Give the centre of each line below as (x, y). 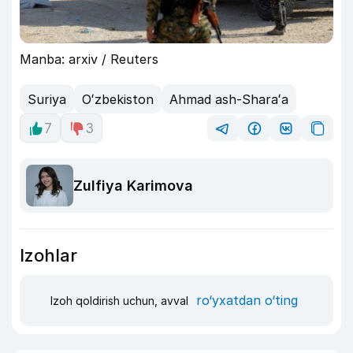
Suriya (47, 99)
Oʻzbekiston (118, 99)
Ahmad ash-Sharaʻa (229, 99)
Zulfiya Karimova (133, 186)
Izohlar (48, 255)
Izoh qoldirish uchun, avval (121, 301)
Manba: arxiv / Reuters (89, 59)
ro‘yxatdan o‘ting (247, 301)
